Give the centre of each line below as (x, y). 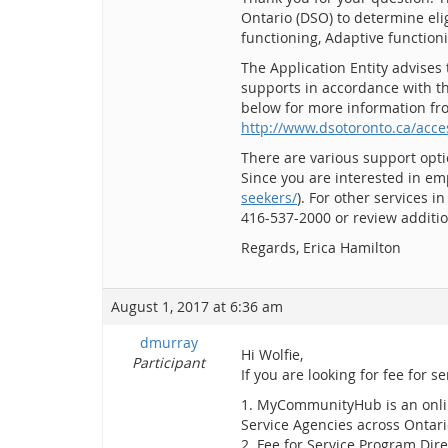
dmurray (168, 342)
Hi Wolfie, (272, 354)
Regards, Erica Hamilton (321, 247)
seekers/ (269, 197)
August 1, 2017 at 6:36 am (197, 306)
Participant (168, 362)
